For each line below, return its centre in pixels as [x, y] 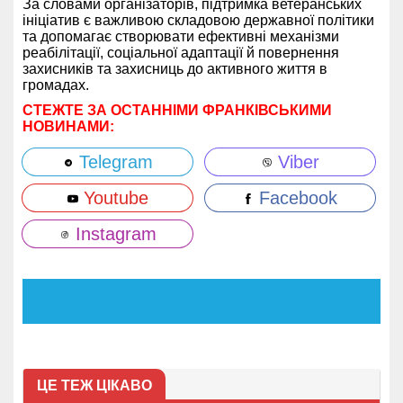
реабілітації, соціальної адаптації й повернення [181, 53]
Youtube [113, 198]
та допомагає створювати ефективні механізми [181, 37]
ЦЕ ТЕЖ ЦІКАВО [94, 386]
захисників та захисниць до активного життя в [175, 69]
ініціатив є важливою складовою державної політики [198, 21]
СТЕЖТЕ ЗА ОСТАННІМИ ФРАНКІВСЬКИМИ [177, 111]
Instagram [113, 234]
